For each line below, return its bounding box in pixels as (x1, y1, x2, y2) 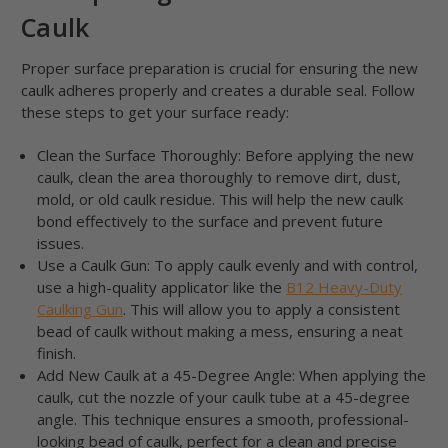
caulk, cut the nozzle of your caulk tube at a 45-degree (37, 387, 411, 408)
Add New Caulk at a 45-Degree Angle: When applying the (37, 365, 427, 386)
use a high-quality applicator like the (37, 277, 287, 298)
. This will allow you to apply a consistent (123, 299, 401, 320)
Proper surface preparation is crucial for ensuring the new (21, 58, 418, 79)
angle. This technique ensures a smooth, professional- (37, 409, 410, 430)
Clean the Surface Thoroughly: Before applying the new (37, 145, 415, 166)
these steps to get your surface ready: (21, 102, 289, 123)
